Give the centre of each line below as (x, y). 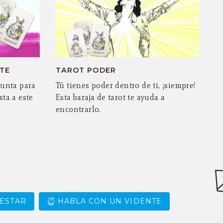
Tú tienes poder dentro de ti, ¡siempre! (126, 86)
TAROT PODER (86, 70)
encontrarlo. (78, 110)
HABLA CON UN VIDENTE (110, 201)
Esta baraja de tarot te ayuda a (111, 98)
